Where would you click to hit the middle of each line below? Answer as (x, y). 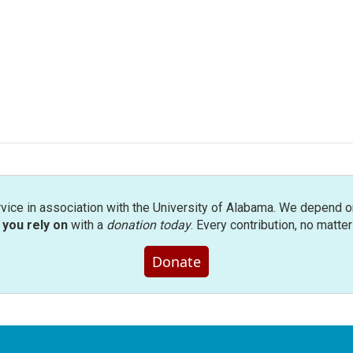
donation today (148, 225)
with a (87, 225)
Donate (176, 262)
